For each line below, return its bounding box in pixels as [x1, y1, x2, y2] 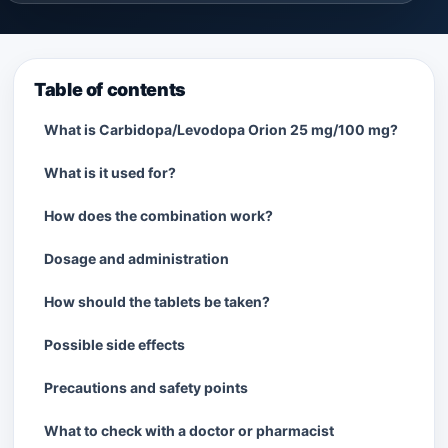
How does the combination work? [44, 207, 273, 224]
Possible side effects [44, 336, 185, 353]
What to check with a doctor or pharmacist [44, 422, 334, 439]
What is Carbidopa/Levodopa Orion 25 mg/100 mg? [44, 121, 398, 138]
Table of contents [34, 79, 186, 100]
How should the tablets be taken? [44, 293, 270, 310]
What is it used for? [44, 164, 176, 181]
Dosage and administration [44, 250, 229, 267]
